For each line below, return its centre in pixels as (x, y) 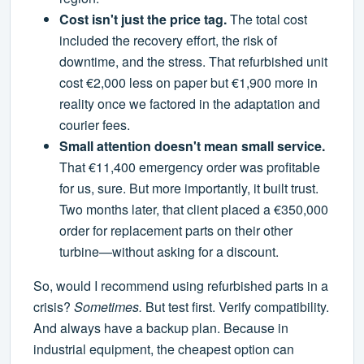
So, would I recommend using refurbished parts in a (181, 286)
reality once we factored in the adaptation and (190, 104)
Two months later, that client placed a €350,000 (194, 210)
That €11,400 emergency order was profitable (190, 167)
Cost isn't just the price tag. (143, 19)
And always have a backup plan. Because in (161, 328)
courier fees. (95, 125)
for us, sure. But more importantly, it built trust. (189, 188)
